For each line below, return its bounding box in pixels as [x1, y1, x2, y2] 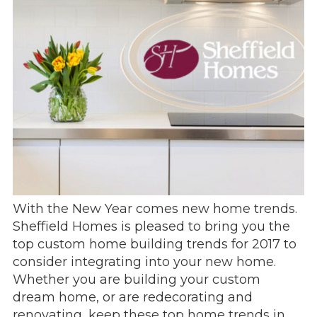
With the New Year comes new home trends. [13, 200, 297, 217]
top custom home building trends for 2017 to [13, 236, 296, 252]
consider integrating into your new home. [13, 253, 276, 270]
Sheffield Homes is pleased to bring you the [13, 218, 290, 234]
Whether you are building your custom [13, 271, 260, 287]
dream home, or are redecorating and [13, 289, 253, 305]
